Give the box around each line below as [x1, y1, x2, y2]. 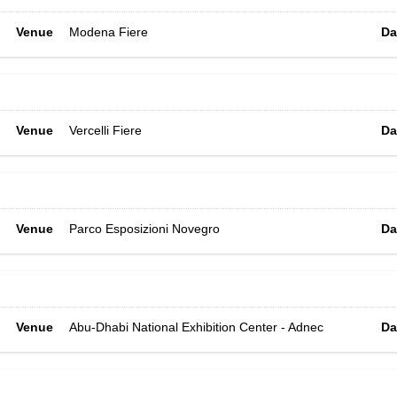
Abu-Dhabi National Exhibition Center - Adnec [69, 320, 324, 334]
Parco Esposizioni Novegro [69, 222, 221, 236]
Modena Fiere [69, 25, 149, 39]
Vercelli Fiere [69, 123, 143, 137]
